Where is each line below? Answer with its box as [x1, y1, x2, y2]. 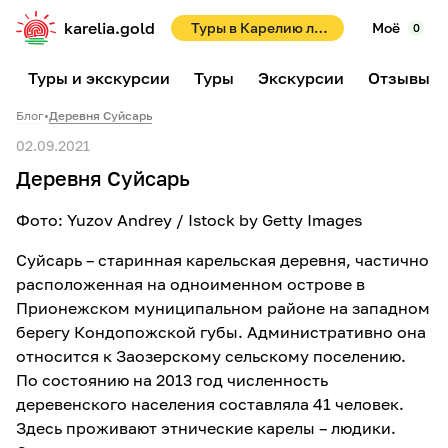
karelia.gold [64, 18, 155, 38]
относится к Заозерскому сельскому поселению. [16, 346, 406, 366]
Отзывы [368, 68, 430, 88]
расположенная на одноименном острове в [16, 274, 365, 294]
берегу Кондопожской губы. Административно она [16, 322, 426, 342]
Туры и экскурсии [28, 68, 170, 88]
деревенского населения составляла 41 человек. [16, 394, 404, 414]
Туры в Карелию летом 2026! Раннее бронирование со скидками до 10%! [314, 19, 328, 36]
